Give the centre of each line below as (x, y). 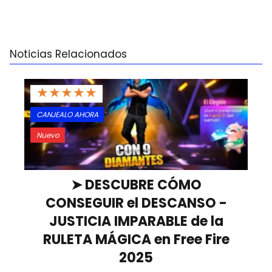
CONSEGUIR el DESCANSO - (136, 203)
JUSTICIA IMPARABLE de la (136, 221)
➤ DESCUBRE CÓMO (136, 185)
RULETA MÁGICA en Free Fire (136, 239)
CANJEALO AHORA (67, 114)
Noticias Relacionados (68, 54)
